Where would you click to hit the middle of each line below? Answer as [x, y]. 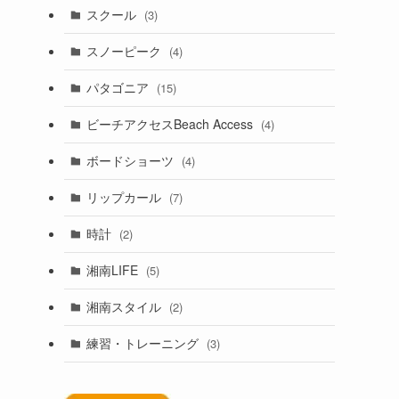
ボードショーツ [131, 161]
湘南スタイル [125, 307]
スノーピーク [125, 51]
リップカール [125, 197]
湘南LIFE [114, 270]
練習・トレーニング [144, 343]
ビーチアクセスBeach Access [171, 124]
